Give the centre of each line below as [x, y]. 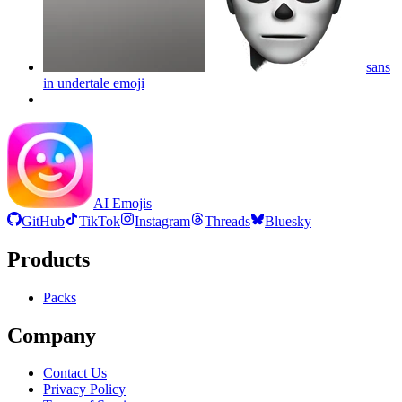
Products [48, 259]
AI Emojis [122, 203]
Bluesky [288, 221]
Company [52, 335]
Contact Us [75, 373]
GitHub [43, 221]
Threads [227, 221]
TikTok [100, 221]
